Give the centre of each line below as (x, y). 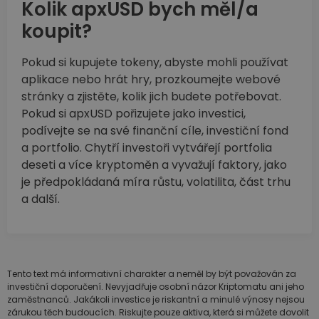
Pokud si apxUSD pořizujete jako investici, (134, 114)
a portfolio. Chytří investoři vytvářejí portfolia (147, 148)
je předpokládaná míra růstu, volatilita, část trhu (156, 182)
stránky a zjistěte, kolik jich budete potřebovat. (151, 97)
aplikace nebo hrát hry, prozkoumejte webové (151, 80)
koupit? (57, 32)
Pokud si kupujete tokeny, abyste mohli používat (155, 63)
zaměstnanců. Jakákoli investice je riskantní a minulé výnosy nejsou (156, 300)
